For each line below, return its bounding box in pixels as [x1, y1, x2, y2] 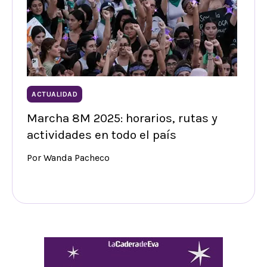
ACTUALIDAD [32, 90, 77, 99]
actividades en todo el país [27, 128, 176, 142]
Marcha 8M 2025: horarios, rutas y [27, 111, 218, 126]
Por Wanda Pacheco [27, 152, 110, 164]
